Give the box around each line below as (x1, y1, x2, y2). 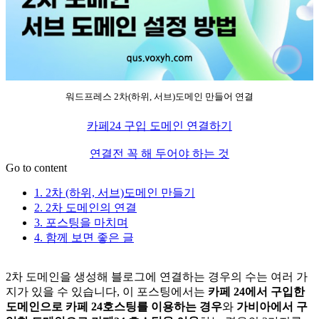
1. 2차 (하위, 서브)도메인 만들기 (34, 186, 195, 199)
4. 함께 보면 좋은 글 (34, 231, 134, 244)
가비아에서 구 (236, 300, 308, 313)
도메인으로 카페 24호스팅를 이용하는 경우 (6, 300, 222, 313)
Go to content (6, 161, 67, 174)
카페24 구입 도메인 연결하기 (87, 119, 232, 132)
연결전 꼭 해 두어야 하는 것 (90, 147, 229, 159)
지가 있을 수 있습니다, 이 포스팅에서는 (6, 285, 208, 298)
